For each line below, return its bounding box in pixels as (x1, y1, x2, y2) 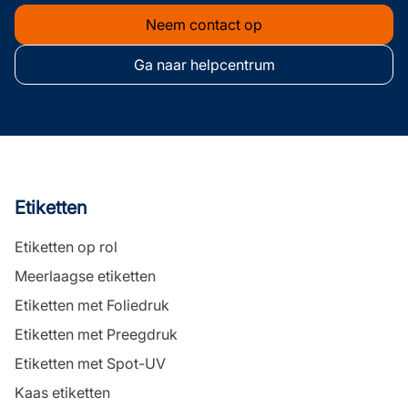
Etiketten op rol (15, 238, 117, 256)
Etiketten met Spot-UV (15, 354, 166, 372)
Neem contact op (146, 15, 262, 34)
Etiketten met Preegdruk (15, 325, 178, 343)
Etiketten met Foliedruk (15, 296, 169, 314)
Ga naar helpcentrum (133, 56, 275, 74)
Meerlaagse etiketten (15, 267, 156, 285)
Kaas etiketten (15, 383, 110, 402)
